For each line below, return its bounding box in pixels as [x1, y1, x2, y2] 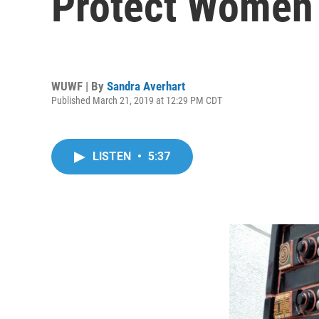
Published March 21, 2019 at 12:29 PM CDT [51, 94, 222, 106]
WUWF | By [51, 78, 107, 93]
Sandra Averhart [107, 78, 185, 93]
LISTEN [93, 150, 134, 163]
